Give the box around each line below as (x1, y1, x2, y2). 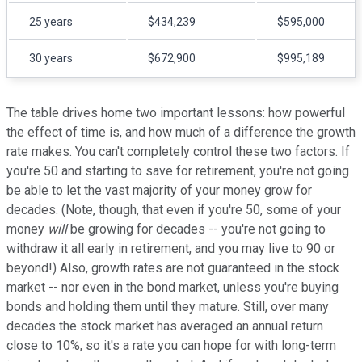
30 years (29, 51, 73, 65)
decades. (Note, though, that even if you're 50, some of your (6, 201, 341, 217)
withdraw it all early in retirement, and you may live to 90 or (6, 240, 335, 256)
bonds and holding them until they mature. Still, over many (6, 298, 329, 314)
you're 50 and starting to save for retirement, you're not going (6, 162, 349, 179)
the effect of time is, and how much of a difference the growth (6, 124, 356, 140)
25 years (29, 15, 73, 28)
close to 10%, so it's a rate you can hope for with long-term (6, 337, 336, 353)
